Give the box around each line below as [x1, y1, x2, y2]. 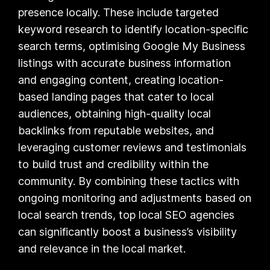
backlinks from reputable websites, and [18, 124, 215, 137]
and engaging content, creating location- [18, 73, 224, 86]
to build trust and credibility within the [18, 157, 209, 171]
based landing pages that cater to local [18, 90, 215, 103]
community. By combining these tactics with [18, 174, 240, 187]
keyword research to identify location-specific [18, 22, 249, 36]
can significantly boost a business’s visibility [18, 225, 237, 238]
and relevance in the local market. [18, 242, 186, 255]
